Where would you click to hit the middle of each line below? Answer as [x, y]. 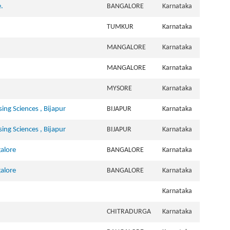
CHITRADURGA [129, 212]
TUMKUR [120, 27]
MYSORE [119, 89]
